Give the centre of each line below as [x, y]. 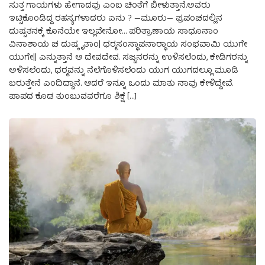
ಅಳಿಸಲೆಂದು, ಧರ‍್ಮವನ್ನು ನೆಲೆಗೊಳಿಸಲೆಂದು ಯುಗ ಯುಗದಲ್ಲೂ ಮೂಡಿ [124, 71]
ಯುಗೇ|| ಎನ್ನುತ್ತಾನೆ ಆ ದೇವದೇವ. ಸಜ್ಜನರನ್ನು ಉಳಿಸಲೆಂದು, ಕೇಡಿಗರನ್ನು [128, 58]
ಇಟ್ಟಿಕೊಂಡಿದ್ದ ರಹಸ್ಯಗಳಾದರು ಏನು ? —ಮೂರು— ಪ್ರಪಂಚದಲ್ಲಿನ [116, 19]
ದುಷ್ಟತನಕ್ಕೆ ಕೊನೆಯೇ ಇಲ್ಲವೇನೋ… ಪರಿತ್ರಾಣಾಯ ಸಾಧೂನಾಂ [114, 32]
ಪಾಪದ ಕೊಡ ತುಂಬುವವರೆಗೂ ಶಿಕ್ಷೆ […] [73, 97]
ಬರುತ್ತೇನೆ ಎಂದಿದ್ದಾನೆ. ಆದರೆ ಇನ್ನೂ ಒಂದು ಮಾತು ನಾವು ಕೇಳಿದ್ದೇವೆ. [121, 84]
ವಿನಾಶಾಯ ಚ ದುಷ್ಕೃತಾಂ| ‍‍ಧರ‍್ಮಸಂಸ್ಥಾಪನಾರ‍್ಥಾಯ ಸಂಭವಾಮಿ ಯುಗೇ [128, 45]
